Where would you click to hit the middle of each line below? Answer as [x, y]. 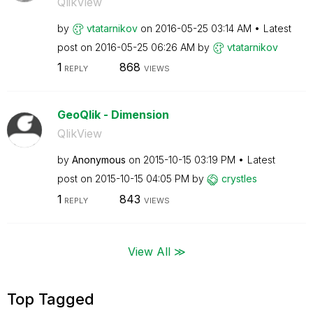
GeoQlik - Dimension [113, 115]
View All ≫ [156, 251]
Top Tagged [51, 299]
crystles [239, 179]
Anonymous [99, 160]
